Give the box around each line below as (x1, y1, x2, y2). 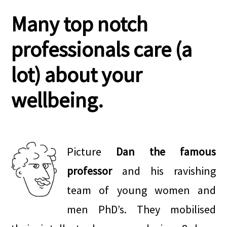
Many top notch (11, 11, 148, 37)
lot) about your (11, 61, 142, 88)
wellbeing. (11, 87, 104, 113)
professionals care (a (11, 36, 193, 62)
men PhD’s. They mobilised (67, 202, 216, 216)
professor (67, 164, 112, 178)
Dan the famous (116, 144, 216, 159)
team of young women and (67, 183, 216, 197)
